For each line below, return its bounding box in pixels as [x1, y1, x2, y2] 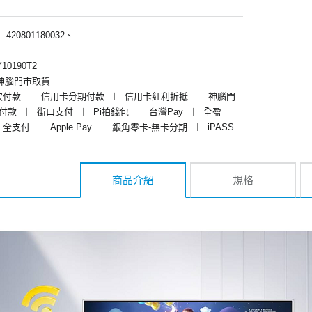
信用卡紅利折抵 [125, 91, 188, 102]
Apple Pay [50, 121, 92, 132]
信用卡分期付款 [41, 91, 104, 102]
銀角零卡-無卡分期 [112, 121, 187, 132]
